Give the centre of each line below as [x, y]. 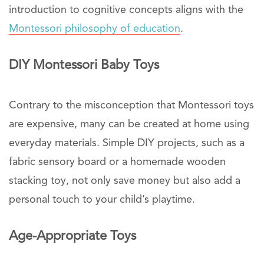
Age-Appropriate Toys [72, 236]
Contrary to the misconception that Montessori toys [131, 105]
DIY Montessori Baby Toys [84, 65]
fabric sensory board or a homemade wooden [117, 162]
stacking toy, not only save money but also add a [125, 181]
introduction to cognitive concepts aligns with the [126, 10]
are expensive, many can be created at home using [129, 124]
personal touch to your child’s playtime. [102, 199]
